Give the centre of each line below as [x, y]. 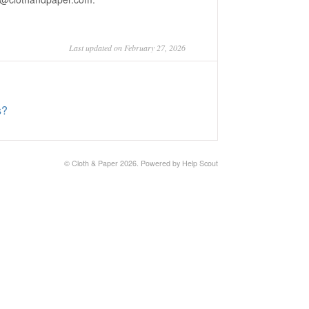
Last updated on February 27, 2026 [127, 48]
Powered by [161, 163]
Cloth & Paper [95, 163]
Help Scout [200, 163]
